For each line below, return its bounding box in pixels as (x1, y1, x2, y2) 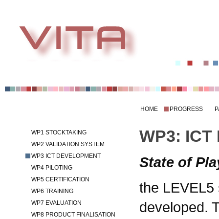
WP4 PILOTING (31, 164, 72, 171)
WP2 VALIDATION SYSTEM (31, 141, 105, 148)
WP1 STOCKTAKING (31, 129, 87, 136)
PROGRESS (170, 106, 203, 112)
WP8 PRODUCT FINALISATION (31, 211, 115, 218)
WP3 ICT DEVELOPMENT (31, 153, 101, 159)
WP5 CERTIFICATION (31, 176, 89, 183)
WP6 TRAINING (31, 188, 73, 195)
